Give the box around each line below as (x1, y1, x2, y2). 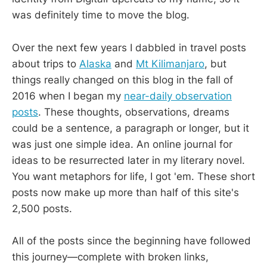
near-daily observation (124, 89, 232, 102)
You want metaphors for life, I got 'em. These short (12, 170, 255, 182)
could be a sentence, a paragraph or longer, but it (12, 122, 249, 134)
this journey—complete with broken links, (12, 250, 209, 263)
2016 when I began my (12, 89, 124, 102)
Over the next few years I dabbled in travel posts (12, 41, 246, 54)
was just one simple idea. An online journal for (12, 138, 232, 150)
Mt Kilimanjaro (136, 57, 204, 70)
